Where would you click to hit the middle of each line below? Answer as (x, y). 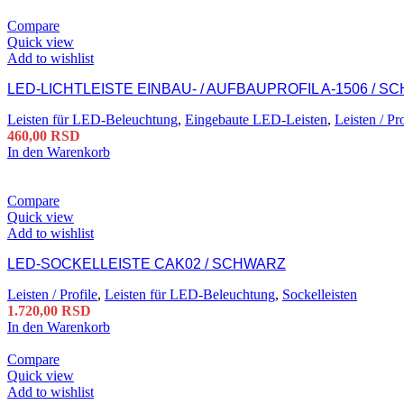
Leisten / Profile (52, 295)
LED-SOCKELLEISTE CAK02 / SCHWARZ (147, 264)
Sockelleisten (320, 295)
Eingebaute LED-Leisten (256, 120)
